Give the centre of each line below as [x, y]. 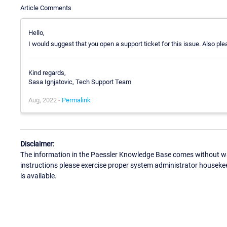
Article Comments [46, 8]
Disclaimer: [37, 144]
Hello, [36, 32]
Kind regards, [47, 73]
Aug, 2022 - [45, 100]
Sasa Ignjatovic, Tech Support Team [80, 82]
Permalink [76, 100]
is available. [39, 176]
